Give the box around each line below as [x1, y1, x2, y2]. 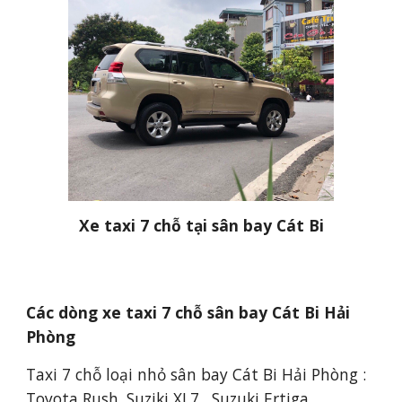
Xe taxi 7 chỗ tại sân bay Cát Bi [78, 214, 324, 236]
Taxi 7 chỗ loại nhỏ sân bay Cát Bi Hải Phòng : [26, 363, 367, 385]
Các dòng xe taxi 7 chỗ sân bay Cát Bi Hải [26, 301, 351, 323]
